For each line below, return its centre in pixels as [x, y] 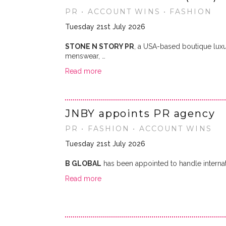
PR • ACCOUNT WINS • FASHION [138, 12]
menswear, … [85, 56]
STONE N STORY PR [100, 46]
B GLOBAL [83, 163]
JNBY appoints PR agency [140, 114]
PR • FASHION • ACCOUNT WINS [138, 129]
